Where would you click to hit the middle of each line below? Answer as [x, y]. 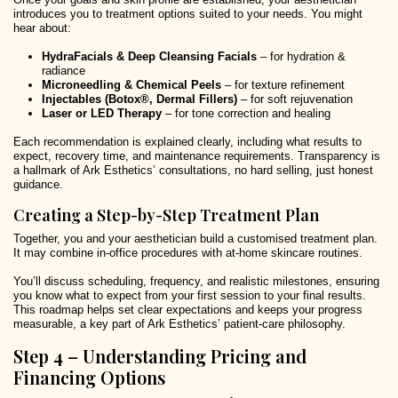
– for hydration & [301, 57]
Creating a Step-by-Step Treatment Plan [166, 215]
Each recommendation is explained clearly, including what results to [187, 142]
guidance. [38, 185]
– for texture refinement [283, 85]
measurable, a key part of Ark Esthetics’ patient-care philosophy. [179, 324]
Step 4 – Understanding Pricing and [160, 356]
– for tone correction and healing [246, 114]
